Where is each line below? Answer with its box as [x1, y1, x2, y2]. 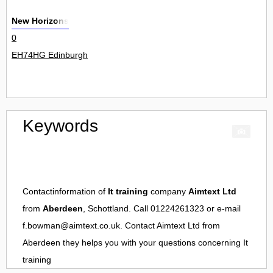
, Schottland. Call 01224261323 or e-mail [83, 204, 241, 214]
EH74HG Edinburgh [12, 50, 88, 60]
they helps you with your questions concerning [60, 238, 243, 248]
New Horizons [12, 16, 69, 26]
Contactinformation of [23, 186, 108, 197]
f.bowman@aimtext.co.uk [23, 221, 120, 231]
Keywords [23, 116, 98, 136]
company [148, 186, 188, 197]
